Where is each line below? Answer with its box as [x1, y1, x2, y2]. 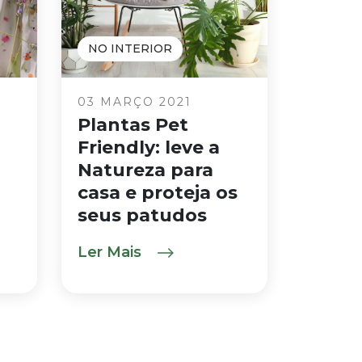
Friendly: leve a [78, 137, 220, 158]
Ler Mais [78, 243, 145, 261]
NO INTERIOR [88, 41, 172, 56]
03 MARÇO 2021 [78, 95, 192, 109]
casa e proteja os [78, 182, 238, 204]
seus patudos [78, 204, 207, 226]
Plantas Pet [78, 114, 188, 136]
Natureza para [78, 159, 213, 181]
